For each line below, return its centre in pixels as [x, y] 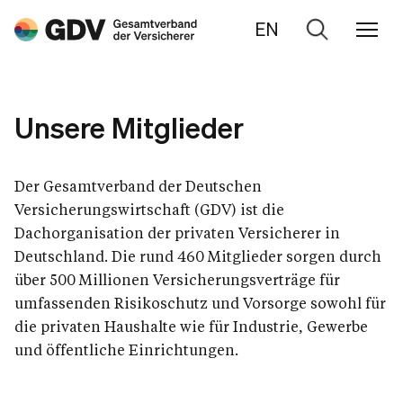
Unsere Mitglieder [129, 127]
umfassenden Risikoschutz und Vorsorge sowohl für [200, 303]
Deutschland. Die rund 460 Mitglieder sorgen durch [198, 256]
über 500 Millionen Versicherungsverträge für [177, 279]
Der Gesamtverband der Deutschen [138, 186]
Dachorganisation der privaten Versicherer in [177, 233]
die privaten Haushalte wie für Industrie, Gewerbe [191, 326]
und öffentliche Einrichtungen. [126, 349]
